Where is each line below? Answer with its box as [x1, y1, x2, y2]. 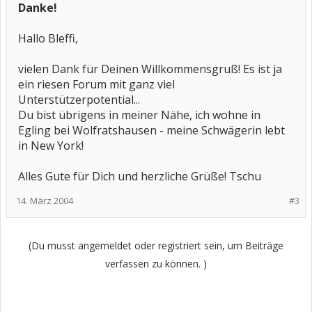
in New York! [18, 138, 84, 153]
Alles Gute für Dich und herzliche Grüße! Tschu [18, 169, 261, 184]
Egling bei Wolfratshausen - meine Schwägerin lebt [18, 123, 285, 138]
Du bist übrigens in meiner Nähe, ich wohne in [18, 107, 260, 123]
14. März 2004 [16, 194, 73, 207]
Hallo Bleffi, [18, 31, 78, 46]
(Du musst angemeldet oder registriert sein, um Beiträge [29, 239, 283, 252]
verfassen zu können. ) [105, 257, 207, 270]
